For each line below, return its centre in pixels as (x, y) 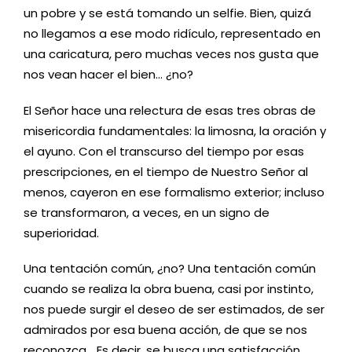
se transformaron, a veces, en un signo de (147, 212)
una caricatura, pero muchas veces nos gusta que (171, 54)
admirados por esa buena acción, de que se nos (165, 330)
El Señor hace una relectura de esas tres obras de (170, 110)
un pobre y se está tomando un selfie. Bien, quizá (167, 13)
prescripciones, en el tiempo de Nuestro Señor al (166, 171)
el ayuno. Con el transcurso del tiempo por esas (164, 151)
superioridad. (61, 233)
